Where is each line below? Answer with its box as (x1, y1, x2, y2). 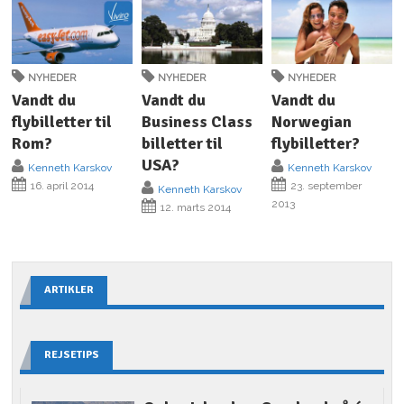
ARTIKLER (44, 282, 95, 297)
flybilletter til (12, 111, 113, 132)
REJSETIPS (44, 347, 100, 362)
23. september (287, 179, 362, 192)
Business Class (142, 111, 253, 132)
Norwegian (271, 111, 352, 132)
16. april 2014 (28, 179, 95, 192)
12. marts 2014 (158, 200, 232, 214)
